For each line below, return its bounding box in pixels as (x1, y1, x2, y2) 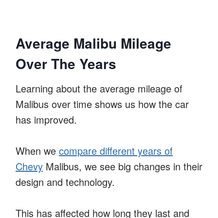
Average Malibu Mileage (16, 33, 171, 53)
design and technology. (16, 174, 115, 189)
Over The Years (16, 53, 116, 73)
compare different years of (59, 143, 173, 158)
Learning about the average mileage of (16, 81, 182, 95)
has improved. (16, 112, 77, 127)
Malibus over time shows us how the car (16, 96, 189, 111)
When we (16, 143, 59, 158)
